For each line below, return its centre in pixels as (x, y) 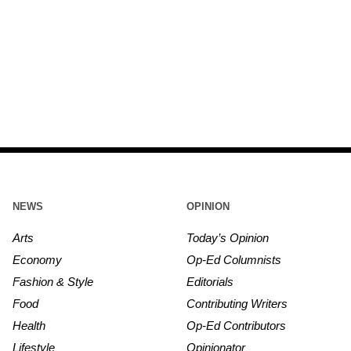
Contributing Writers (237, 303)
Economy (38, 259)
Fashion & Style (53, 281)
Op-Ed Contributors (236, 325)
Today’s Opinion (228, 237)
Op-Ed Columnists (234, 259)
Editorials (210, 281)
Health (29, 325)
